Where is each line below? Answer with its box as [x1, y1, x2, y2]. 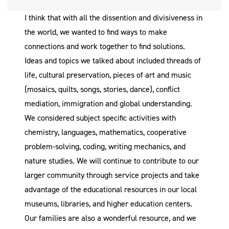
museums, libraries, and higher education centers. [25, 198, 193, 209]
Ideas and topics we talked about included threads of [25, 55, 201, 66]
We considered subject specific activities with [25, 112, 176, 123]
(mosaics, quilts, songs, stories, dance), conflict [25, 83, 180, 95]
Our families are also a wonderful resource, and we [25, 212, 197, 223]
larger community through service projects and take [25, 169, 200, 180]
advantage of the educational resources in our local [25, 184, 197, 195]
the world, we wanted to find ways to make [25, 26, 168, 37]
